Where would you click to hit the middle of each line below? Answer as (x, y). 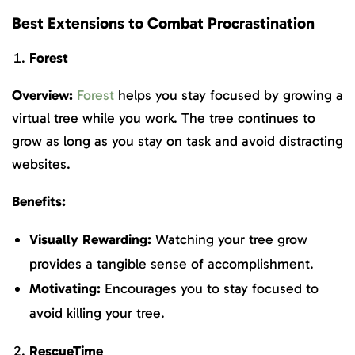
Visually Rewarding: (90, 239)
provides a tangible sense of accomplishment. (172, 263)
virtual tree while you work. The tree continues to (164, 118)
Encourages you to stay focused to (210, 288)
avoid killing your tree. (97, 313)
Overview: (42, 95)
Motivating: (65, 288)
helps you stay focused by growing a (229, 95)
